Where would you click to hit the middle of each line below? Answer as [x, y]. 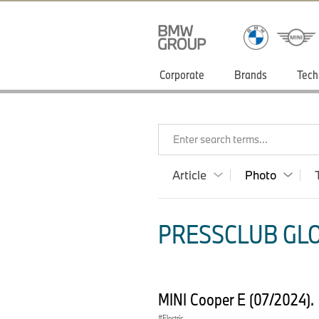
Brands [251, 74]
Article [189, 175]
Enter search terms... [220, 139]
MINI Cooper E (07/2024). [238, 299]
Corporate [182, 74]
